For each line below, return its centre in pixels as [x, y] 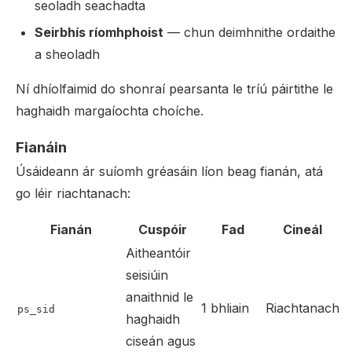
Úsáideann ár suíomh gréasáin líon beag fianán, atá [169, 171]
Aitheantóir [158, 253]
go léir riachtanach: [73, 193]
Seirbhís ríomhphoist [99, 32]
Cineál [302, 229]
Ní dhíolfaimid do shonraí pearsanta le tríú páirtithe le [174, 89]
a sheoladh [67, 54]
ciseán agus [161, 341]
